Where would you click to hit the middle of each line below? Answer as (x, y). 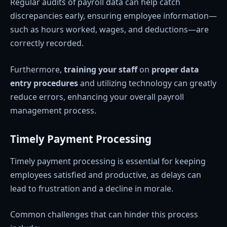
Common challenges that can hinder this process (104, 215)
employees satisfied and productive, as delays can (106, 175)
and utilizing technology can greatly (147, 83)
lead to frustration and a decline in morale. (92, 188)
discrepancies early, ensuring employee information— (113, 16)
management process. (53, 110)
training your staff (101, 69)
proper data (175, 69)
